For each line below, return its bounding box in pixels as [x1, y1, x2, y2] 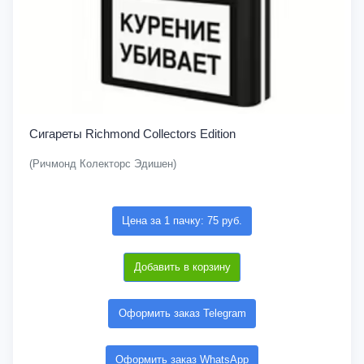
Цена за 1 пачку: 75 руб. [122, 214, 242, 227]
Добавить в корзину [133, 261, 231, 273]
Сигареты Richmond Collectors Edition [29, 127, 236, 141]
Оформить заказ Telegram [118, 307, 246, 319]
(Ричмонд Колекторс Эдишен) [29, 158, 176, 170]
